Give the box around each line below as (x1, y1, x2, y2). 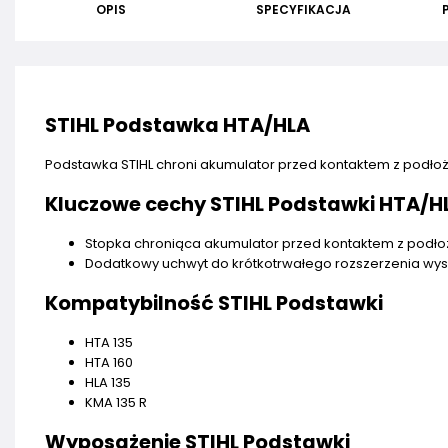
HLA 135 (85, 373, 131, 392)
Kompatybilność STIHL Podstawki (45, 290, 383, 317)
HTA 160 (85, 353, 133, 372)
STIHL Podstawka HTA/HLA (45, 112, 310, 139)
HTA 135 (85, 333, 133, 352)
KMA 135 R (85, 393, 147, 412)
